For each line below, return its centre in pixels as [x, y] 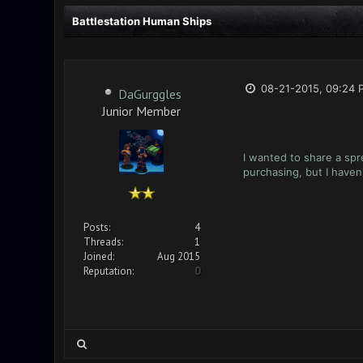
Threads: [103, 242]
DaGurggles [149, 94]
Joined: [98, 256]
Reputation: [108, 271]
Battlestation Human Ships [141, 21]
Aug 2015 [178, 256]
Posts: [96, 227]
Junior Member [141, 110]
